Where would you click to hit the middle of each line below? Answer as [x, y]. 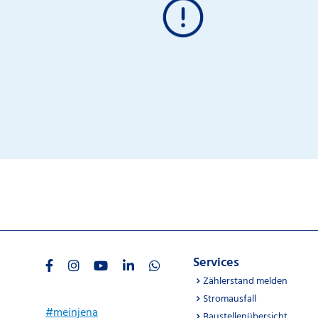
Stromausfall [230, 299]
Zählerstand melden [245, 281]
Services [216, 263]
